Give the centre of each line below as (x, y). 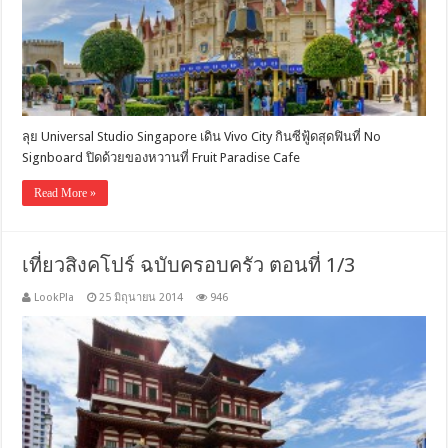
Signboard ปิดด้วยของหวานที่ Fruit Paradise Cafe (161, 158)
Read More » (65, 193)
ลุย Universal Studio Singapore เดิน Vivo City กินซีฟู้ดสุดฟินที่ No (202, 137)
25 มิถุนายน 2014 (141, 298)
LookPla (54, 298)
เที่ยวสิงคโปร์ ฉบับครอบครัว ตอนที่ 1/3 (189, 265)
